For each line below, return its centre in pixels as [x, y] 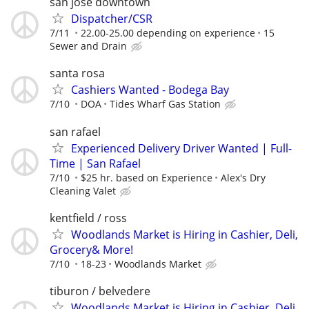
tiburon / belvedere [100, 291]
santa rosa [77, 73]
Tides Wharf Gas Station [165, 104]
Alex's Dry [243, 177]
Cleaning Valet [83, 190]
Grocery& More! [91, 249]
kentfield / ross [88, 218]
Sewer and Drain [88, 46]
